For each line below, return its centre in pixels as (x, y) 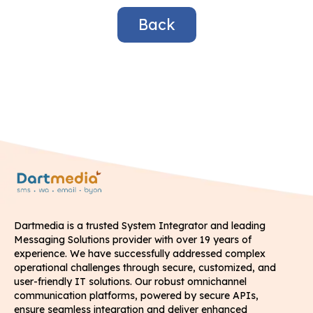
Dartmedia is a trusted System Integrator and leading (140, 226)
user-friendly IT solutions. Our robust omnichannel (130, 282)
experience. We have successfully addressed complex (140, 254)
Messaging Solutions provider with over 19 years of (133, 240)
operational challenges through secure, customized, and (145, 268)
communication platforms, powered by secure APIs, (136, 296)
